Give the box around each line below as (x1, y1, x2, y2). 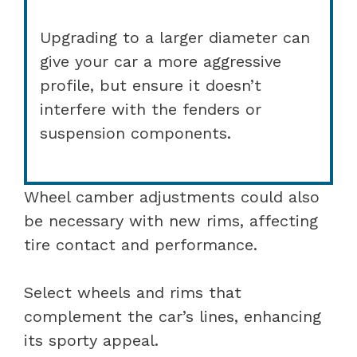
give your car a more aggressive (40, 51, 281, 71)
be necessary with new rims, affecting (24, 210, 318, 230)
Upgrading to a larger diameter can (40, 27, 310, 47)
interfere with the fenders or (40, 99, 261, 119)
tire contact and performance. (24, 234, 257, 254)
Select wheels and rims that (24, 282, 241, 302)
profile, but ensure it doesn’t (40, 75, 261, 95)
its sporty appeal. (24, 330, 159, 350)
